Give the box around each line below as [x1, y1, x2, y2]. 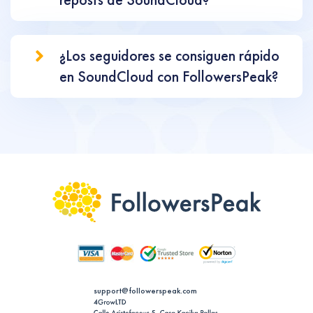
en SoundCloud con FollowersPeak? [59, 67, 278, 86]
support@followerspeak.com [94, 286, 197, 296]
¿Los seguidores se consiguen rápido [59, 46, 279, 65]
